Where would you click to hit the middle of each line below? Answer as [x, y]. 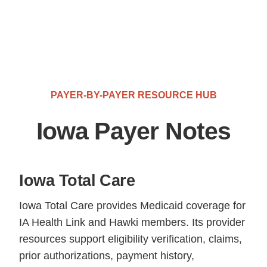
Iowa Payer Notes [133, 131]
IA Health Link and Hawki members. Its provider [132, 222]
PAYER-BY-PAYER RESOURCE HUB [133, 95]
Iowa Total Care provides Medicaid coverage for [133, 205]
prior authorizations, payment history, [107, 255]
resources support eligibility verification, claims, [131, 239]
